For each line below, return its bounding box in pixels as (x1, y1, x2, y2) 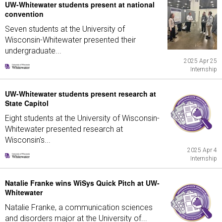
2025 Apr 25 (184, 57, 217, 64)
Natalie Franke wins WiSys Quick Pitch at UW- (5, 178, 160, 188)
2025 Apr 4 (187, 147, 217, 154)
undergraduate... (5, 46, 61, 55)
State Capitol (5, 98, 49, 108)
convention (5, 9, 44, 19)
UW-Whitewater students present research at (5, 89, 156, 99)
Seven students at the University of (5, 24, 125, 34)
